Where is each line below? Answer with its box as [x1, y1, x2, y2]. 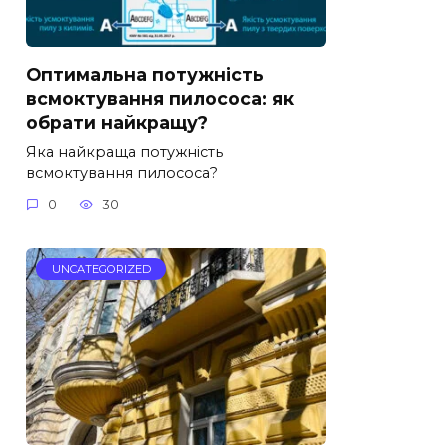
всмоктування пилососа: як [26, 87, 294, 109]
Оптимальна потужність [26, 63, 264, 85]
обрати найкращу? [26, 111, 208, 133]
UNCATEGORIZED [51, 262, 151, 277]
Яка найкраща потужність [26, 142, 223, 161]
